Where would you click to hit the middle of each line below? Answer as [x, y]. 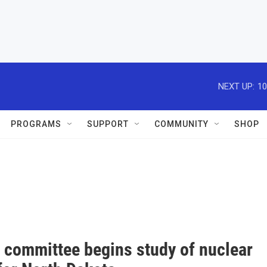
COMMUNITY [181, 124]
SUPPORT [108, 124]
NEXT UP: [236, 86]
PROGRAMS [36, 124]
